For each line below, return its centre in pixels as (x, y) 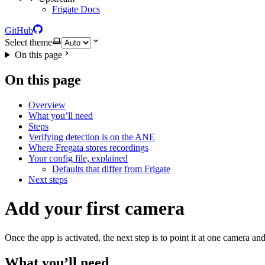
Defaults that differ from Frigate (111, 169)
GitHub (19, 30)
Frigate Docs (76, 9)
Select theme (28, 42)
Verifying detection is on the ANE (92, 137)
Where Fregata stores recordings (88, 147)
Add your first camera (95, 209)
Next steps (48, 179)
